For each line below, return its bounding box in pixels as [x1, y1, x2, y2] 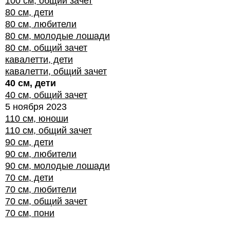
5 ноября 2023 [5, 102, 67, 112]
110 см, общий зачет [5, 125, 92, 136]
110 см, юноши [5, 113, 68, 124]
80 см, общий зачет [5, 43, 87, 53]
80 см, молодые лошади [5, 31, 110, 41]
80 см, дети [5, 7, 53, 17]
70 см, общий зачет [5, 196, 87, 206]
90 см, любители [5, 149, 76, 159]
